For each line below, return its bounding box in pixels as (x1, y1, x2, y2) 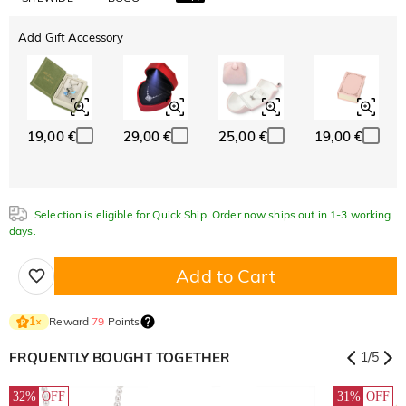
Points (104, 314, 140, 328)
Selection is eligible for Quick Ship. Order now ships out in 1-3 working (34, 207, 391, 221)
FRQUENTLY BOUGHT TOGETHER (9, 348, 231, 366)
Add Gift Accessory (18, 29, 124, 44)
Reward (49, 314, 92, 328)
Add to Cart (176, 264, 275, 287)
